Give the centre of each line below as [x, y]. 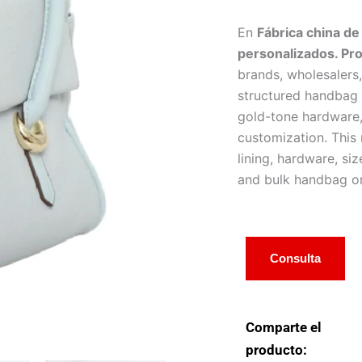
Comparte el [284, 328]
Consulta [295, 259]
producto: [276, 350]
